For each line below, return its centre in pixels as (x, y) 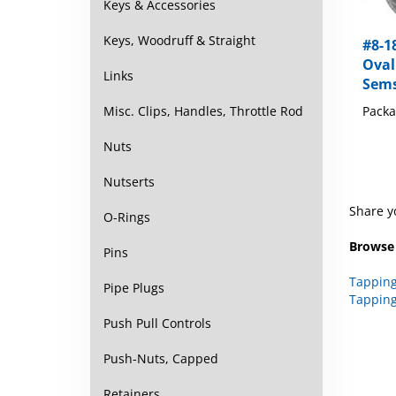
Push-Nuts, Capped (161, 358)
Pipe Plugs (134, 288)
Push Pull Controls (157, 323)
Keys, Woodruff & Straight (179, 40)
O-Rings (127, 217)
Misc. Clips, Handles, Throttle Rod (203, 111)
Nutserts (129, 182)
